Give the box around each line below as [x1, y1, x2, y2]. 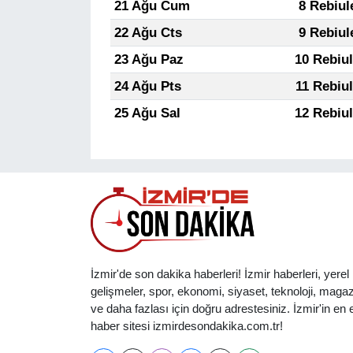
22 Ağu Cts [113, 24, 182, 40]
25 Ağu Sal [113, 105, 180, 121]
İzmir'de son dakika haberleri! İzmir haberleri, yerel [90, 268, 349, 281]
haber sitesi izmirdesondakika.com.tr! [90, 320, 283, 333]
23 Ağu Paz [113, 51, 184, 67]
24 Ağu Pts [113, 78, 181, 94]
